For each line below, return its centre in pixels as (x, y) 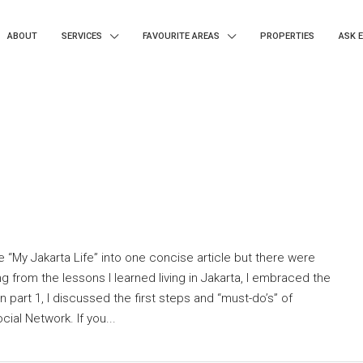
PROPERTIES (287, 36)
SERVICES (82, 36)
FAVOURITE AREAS (181, 36)
